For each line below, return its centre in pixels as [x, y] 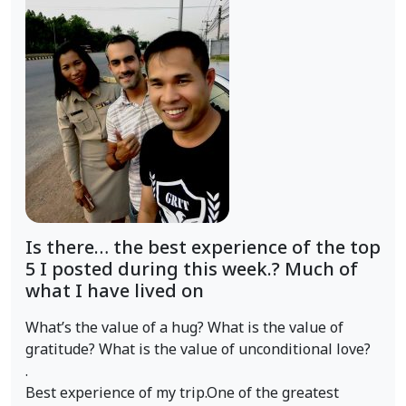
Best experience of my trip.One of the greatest [182, 393]
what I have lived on [115, 292]
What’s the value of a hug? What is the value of [184, 328]
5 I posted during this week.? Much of [192, 270]
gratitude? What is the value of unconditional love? [198, 350]
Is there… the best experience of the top [203, 248]
